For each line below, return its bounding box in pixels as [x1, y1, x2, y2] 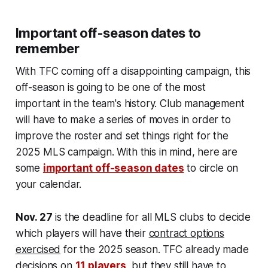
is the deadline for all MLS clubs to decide [52, 211, 251, 223]
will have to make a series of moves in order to [15, 113, 231, 126]
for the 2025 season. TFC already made [60, 243, 249, 255]
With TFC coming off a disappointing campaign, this [15, 65, 251, 77]
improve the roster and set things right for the [15, 129, 229, 142]
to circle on [184, 162, 239, 174]
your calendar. [15, 178, 82, 190]
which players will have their [15, 227, 149, 239]
